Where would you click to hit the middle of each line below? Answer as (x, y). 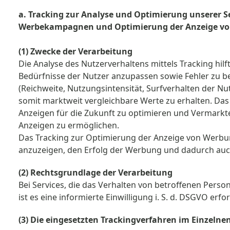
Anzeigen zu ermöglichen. (70, 125)
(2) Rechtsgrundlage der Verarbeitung (97, 172)
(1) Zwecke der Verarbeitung (75, 51)
